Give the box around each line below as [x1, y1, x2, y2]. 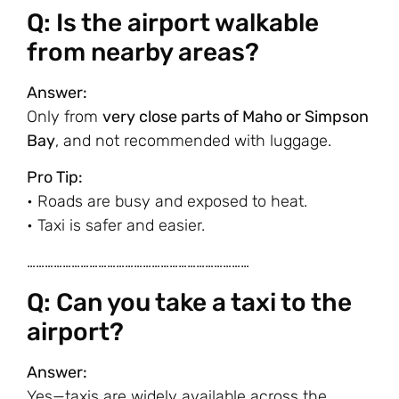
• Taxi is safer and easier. [27, 215, 205, 235]
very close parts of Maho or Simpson [102, 106, 369, 126]
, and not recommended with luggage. [55, 130, 331, 151]
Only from [27, 106, 102, 126]
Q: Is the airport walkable [27, 7, 319, 37]
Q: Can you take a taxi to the [27, 287, 352, 317]
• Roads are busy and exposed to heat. [27, 191, 307, 211]
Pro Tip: [27, 167, 83, 187]
